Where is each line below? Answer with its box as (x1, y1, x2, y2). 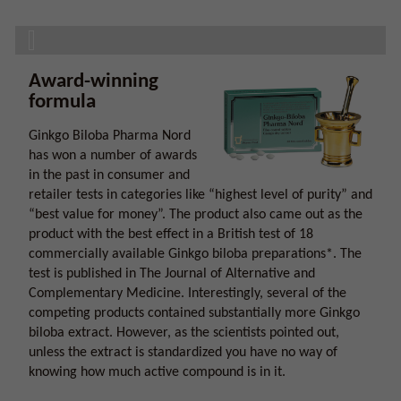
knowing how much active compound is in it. (29, 365, 286, 380)
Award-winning (29, 72, 158, 92)
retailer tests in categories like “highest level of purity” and (29, 188, 372, 202)
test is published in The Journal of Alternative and (29, 267, 315, 281)
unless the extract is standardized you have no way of (29, 346, 337, 360)
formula (29, 92, 96, 113)
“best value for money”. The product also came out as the (29, 208, 363, 222)
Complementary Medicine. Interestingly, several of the (29, 286, 346, 301)
